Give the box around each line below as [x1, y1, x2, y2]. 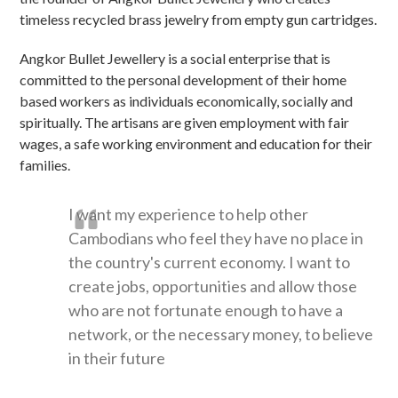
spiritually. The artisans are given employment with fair [20, 113, 350, 131]
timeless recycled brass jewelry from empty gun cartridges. [20, 10, 378, 28]
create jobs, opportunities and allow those [68, 275, 358, 296]
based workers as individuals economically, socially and [20, 92, 354, 109]
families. [20, 155, 71, 173]
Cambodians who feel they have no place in [68, 227, 364, 248]
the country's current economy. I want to [68, 251, 351, 272]
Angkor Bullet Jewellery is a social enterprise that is [20, 49, 331, 67]
